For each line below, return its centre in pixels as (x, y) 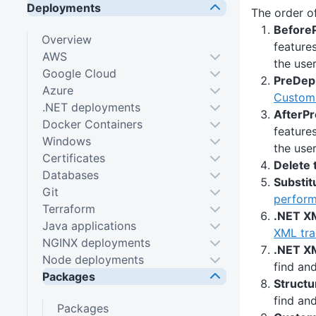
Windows (66, 141)
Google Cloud (79, 73)
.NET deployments (91, 107)
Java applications (89, 225)
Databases (70, 175)
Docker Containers (92, 124)
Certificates (73, 158)
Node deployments (93, 259)
